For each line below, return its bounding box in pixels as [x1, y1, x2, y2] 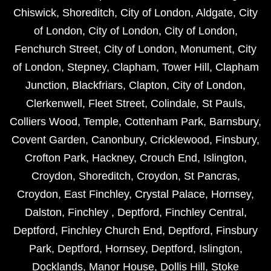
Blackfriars [72, 79, 123, 92]
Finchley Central [165, 206, 244, 219]
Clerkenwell [25, 97, 82, 110]
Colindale [150, 97, 196, 110]
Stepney [67, 61, 106, 74]
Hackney [91, 152, 134, 165]
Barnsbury [209, 116, 258, 128]
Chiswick [13, 7, 56, 19]
